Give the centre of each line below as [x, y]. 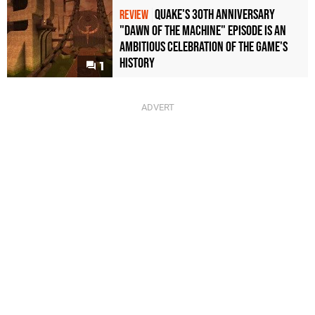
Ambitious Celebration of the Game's [204, 47]
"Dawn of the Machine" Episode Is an [203, 31]
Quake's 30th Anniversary [215, 14]
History [137, 63]
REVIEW [134, 15]
